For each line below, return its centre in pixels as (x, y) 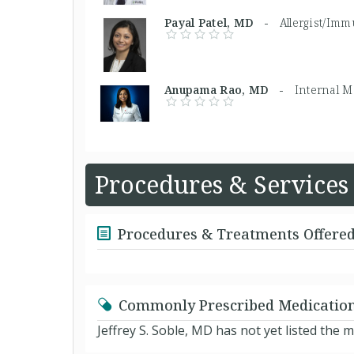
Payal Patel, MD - (222, 23)
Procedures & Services (222, 185)
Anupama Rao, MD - (230, 90)
